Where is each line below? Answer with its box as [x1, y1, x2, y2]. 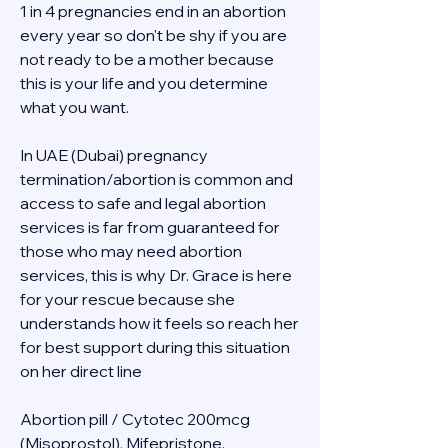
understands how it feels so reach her [20, 313, 299, 333]
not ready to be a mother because [20, 49, 274, 69]
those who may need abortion [20, 241, 242, 261]
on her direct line [20, 361, 145, 381]
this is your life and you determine [20, 73, 268, 93]
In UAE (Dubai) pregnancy [20, 145, 208, 165]
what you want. [20, 97, 129, 117]
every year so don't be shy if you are [20, 25, 287, 45]
